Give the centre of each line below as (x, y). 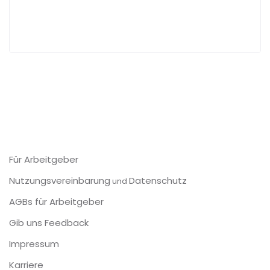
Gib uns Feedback (49, 223)
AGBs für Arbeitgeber (56, 202)
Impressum (34, 244)
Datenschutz (158, 181)
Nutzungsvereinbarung (60, 181)
